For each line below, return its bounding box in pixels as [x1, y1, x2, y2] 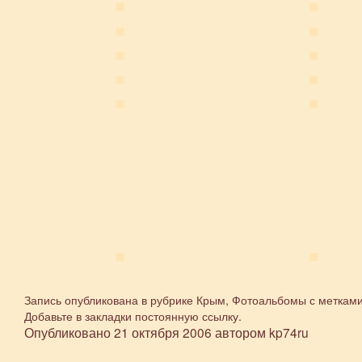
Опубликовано [24, 323, 111, 342]
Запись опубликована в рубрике [24, 291, 196, 309]
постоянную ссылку [135, 307, 238, 325]
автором [215, 323, 266, 342]
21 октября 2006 [114, 323, 212, 342]
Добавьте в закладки [24, 307, 135, 325]
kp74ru [269, 323, 309, 342]
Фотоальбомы [232, 291, 306, 309]
